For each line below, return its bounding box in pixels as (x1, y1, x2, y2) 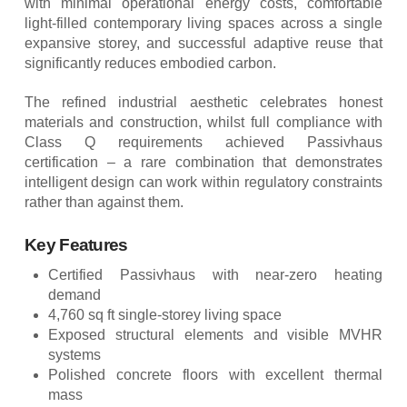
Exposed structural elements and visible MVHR (48, 326, 383, 342)
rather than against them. (24, 194, 184, 210)
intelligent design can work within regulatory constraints (24, 174, 383, 190)
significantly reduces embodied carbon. (24, 55, 276, 71)
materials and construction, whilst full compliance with (24, 114, 383, 130)
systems (48, 346, 102, 362)
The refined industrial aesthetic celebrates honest (24, 94, 383, 110)
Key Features (24, 234, 128, 254)
